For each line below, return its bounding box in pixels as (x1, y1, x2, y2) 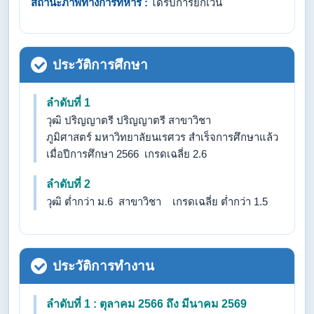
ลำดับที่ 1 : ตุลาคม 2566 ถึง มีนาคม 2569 (46, 298, 247, 310)
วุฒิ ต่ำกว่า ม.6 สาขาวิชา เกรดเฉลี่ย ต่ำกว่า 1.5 (46, 196, 268, 207)
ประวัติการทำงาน (53, 259, 154, 273)
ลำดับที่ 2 (46, 178, 90, 190)
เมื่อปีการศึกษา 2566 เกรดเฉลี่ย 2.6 (46, 148, 207, 160)
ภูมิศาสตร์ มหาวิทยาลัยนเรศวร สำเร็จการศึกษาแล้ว (46, 131, 278, 143)
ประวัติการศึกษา (53, 57, 148, 72)
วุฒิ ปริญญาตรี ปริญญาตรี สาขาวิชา (46, 114, 211, 126)
